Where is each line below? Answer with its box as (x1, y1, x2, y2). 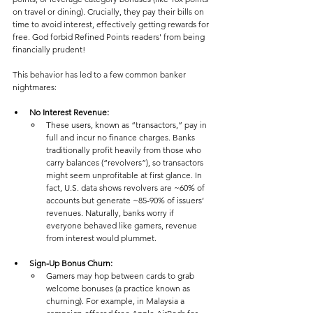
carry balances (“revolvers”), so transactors (46, 157, 205, 168)
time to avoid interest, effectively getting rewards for (13, 19, 211, 30)
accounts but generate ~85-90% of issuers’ (46, 195, 206, 206)
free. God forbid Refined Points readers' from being (13, 31, 207, 43)
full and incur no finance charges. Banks (46, 132, 197, 143)
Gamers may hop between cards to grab (46, 270, 196, 282)
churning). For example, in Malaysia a (46, 296, 187, 307)
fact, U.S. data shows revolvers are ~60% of (46, 182, 207, 194)
